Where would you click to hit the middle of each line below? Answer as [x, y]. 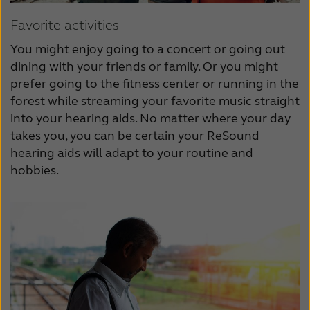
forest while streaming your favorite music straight [155, 101]
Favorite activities [65, 26]
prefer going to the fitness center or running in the [155, 84]
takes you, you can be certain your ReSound [135, 136]
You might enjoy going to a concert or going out [148, 49]
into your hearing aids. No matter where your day [151, 119]
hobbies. [36, 171]
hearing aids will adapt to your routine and [132, 153]
